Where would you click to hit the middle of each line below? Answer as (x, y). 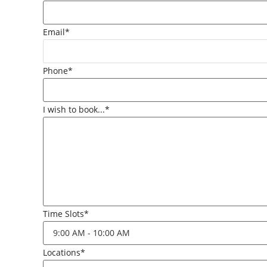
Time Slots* (66, 213)
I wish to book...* (76, 109)
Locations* (64, 252)
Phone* (58, 70)
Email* (56, 32)
